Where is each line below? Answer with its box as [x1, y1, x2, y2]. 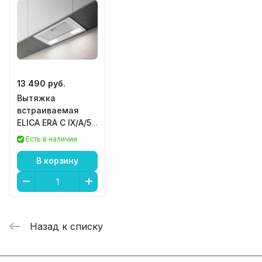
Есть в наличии [26, 134, 77, 143]
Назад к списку [30, 220, 103, 232]
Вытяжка [17, 92, 56, 103]
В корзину [36, 156, 78, 166]
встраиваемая [17, 105, 79, 115]
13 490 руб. [17, 78, 65, 88]
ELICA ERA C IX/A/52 [17, 117, 96, 127]
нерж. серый [17, 129, 71, 140]
